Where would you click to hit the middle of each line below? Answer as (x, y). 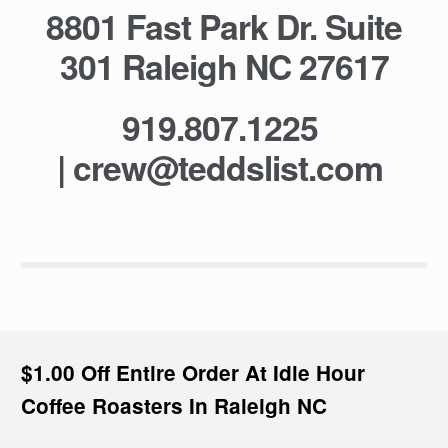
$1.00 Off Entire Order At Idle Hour (192, 372)
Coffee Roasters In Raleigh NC (173, 405)
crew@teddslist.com (228, 166)
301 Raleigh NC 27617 (224, 65)
